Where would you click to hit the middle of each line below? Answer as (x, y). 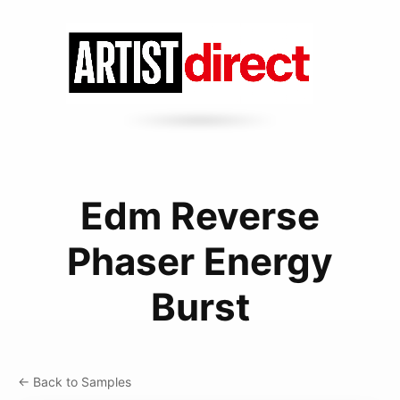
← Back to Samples (75, 381)
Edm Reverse (200, 215)
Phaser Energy (200, 261)
